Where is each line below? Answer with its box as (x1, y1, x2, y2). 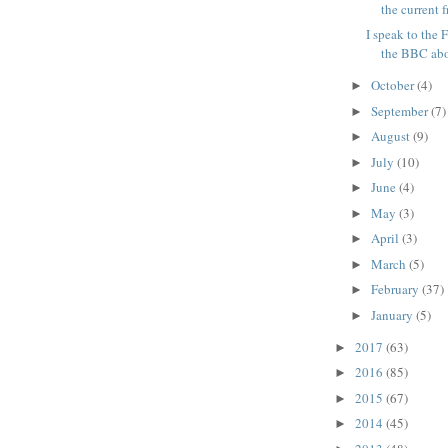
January (370, 305, 416, 324)
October (370, 76, 417, 95)
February (370, 280, 422, 299)
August (370, 127, 413, 146)
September (370, 101, 431, 120)
